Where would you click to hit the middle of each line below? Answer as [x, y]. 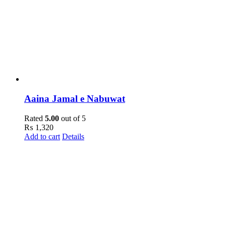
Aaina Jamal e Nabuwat [75, 99]
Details [73, 136]
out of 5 [72, 118]
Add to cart [42, 136]
